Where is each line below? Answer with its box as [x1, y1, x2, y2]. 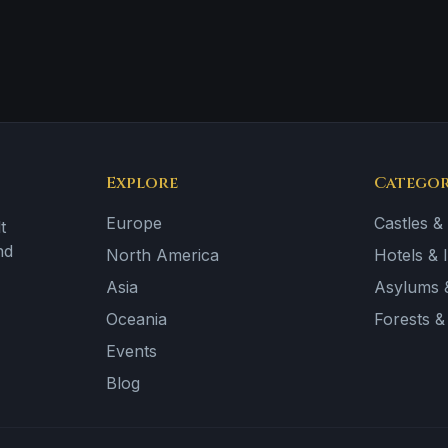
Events [105, 341, 157, 361]
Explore [105, 172, 178, 194]
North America [105, 245, 219, 265]
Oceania [105, 309, 167, 329]
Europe [105, 213, 162, 233]
